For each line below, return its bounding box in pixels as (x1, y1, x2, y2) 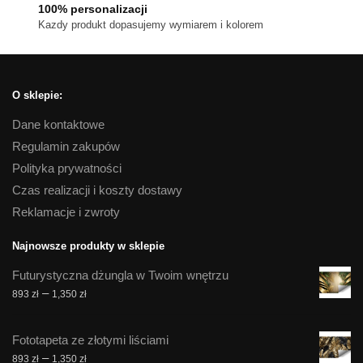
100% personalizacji (38, 2, 147, 16)
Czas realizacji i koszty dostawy (12, 182, 182, 197)
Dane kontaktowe (12, 117, 105, 131)
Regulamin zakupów (12, 139, 120, 153)
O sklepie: (12, 88, 62, 101)
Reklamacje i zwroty (12, 204, 120, 219)
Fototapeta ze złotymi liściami (12, 332, 169, 347)
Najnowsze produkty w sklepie (12, 239, 164, 252)
